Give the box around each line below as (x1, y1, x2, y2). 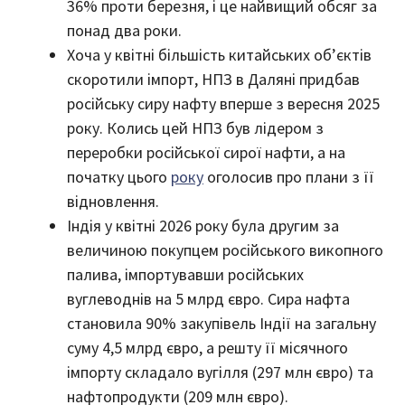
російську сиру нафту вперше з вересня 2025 (67, 92, 380, 114)
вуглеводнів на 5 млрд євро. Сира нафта (67, 287, 350, 309)
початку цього (67, 165, 171, 187)
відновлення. (67, 190, 159, 212)
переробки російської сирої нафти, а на (67, 141, 345, 163)
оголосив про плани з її (203, 165, 374, 187)
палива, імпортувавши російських (67, 263, 304, 285)
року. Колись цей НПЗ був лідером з (67, 117, 324, 138)
